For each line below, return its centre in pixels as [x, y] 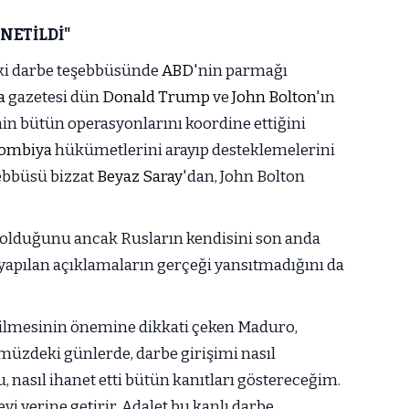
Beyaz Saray [140, 176]
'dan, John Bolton [244, 176]
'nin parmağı [241, 70]
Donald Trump [156, 97]
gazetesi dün [54, 97]
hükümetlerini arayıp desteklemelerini [194, 150]
